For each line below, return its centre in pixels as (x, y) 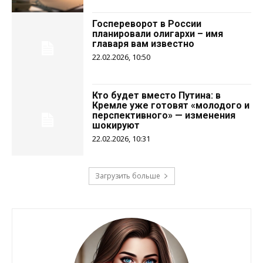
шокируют (116, 125)
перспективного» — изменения (164, 115)
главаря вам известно (144, 43)
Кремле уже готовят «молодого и (171, 105)
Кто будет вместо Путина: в (157, 95)
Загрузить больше (127, 176)
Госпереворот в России (147, 23)
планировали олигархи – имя (158, 33)
